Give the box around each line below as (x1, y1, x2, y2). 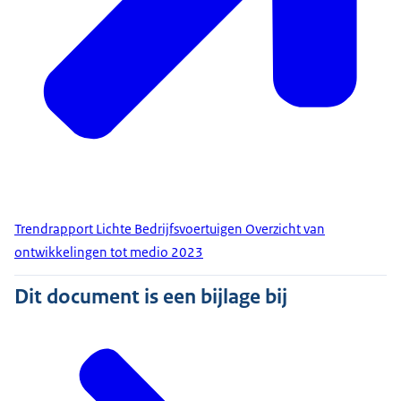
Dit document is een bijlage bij (14, 283, 287, 311)
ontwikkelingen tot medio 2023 (14, 243, 203, 261)
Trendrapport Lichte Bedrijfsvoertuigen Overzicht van (14, 220, 325, 238)
